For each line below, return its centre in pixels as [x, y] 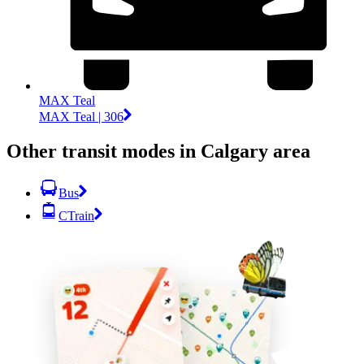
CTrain [76, 216]
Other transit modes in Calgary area [158, 151]
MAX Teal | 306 [81, 116]
